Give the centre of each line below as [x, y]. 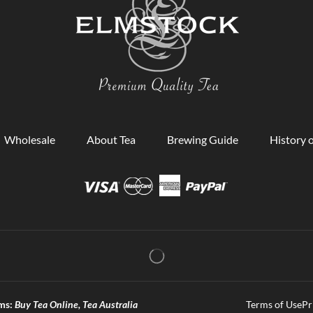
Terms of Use [274, 304]
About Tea [111, 139]
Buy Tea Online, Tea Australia [76, 304]
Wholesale [29, 139]
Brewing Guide [203, 139]
